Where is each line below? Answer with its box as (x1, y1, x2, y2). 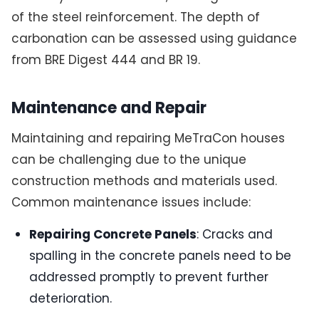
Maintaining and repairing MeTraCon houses (11, 129, 285, 147)
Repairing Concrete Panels (29, 225, 197, 243)
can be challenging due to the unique (11, 150, 246, 168)
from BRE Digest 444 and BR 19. (11, 51, 200, 69)
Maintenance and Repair (11, 96, 206, 119)
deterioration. (29, 289, 113, 307)
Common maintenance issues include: (11, 193, 251, 211)
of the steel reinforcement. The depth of (11, 9, 260, 26)
